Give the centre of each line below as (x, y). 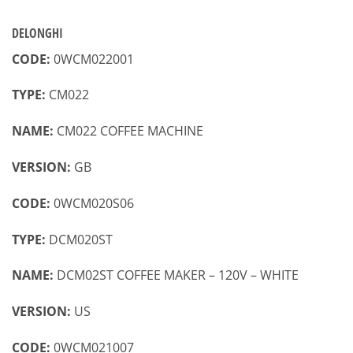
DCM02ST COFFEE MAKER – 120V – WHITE (176, 275)
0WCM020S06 (94, 203)
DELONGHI (37, 33)
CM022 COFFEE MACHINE (128, 131)
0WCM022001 (94, 59)
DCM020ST (81, 239)
